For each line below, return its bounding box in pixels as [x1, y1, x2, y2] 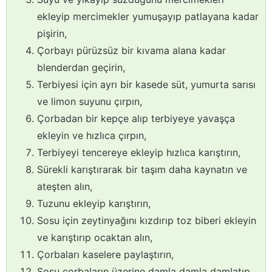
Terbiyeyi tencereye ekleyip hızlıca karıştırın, [37, 146, 240, 159]
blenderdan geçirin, [37, 61, 125, 74]
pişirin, [37, 27, 67, 40]
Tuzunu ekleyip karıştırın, [37, 197, 151, 210]
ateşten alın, [37, 180, 92, 193]
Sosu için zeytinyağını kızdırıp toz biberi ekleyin [37, 214, 256, 227]
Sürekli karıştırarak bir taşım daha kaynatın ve [37, 163, 247, 176]
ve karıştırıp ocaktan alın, [37, 231, 152, 244]
